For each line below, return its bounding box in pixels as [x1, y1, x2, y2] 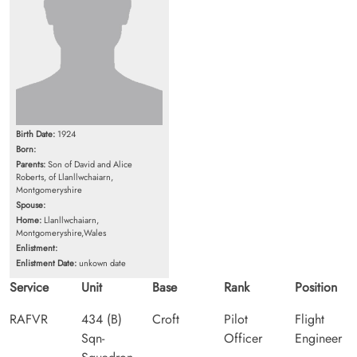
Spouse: [16, 198, 45, 211]
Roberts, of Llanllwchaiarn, [16, 170, 113, 183]
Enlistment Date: [16, 256, 76, 269]
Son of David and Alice [45, 157, 132, 171]
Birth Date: [16, 127, 55, 140]
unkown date [76, 256, 126, 269]
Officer [223, 328, 262, 347]
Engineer [295, 328, 343, 347]
